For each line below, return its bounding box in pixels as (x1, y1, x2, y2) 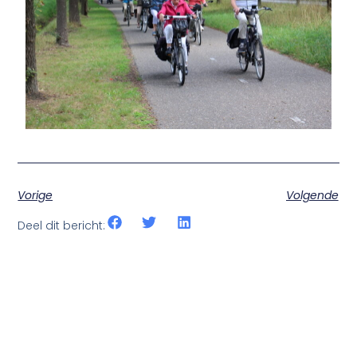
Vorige (18, 187, 53, 204)
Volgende (285, 187, 339, 204)
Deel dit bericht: (18, 217, 106, 233)
